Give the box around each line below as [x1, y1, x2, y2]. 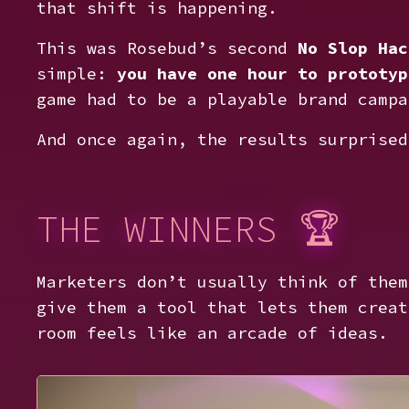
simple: [37, 63, 117, 84]
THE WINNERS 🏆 [37, 206, 340, 252]
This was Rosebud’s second [37, 37, 298, 58]
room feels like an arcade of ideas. [37, 322, 388, 343]
